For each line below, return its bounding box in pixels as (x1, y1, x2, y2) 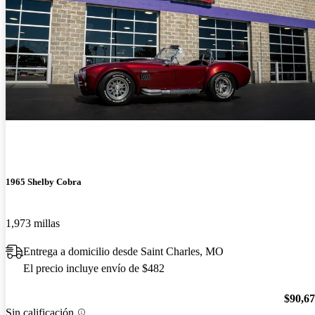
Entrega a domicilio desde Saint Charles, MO (23, 245, 224, 258)
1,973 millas (6, 217, 60, 230)
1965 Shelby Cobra (6, 176, 82, 188)
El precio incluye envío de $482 (23, 262, 165, 275)
